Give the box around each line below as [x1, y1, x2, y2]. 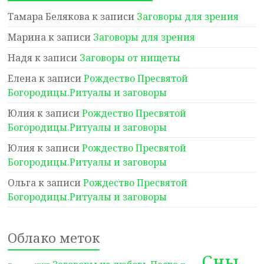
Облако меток [8, 229, 100, 246]
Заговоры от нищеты [80, 51, 181, 64]
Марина [8, 31, 47, 44]
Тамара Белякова [8, 10, 90, 23]
